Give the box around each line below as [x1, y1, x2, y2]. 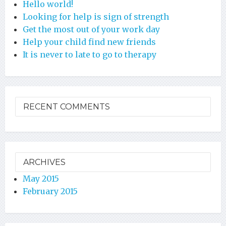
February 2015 [23, 186, 78, 196]
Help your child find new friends [23, 36, 156, 47]
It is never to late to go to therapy [23, 49, 156, 60]
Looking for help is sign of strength [23, 11, 169, 22]
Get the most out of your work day [23, 24, 160, 34]
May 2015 [23, 173, 59, 184]
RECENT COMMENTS [23, 101, 110, 111]
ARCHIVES [23, 157, 66, 167]
